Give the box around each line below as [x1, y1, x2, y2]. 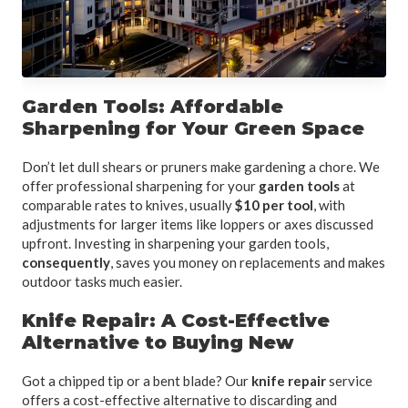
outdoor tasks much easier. [22, 272, 182, 290]
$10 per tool [235, 196, 313, 213]
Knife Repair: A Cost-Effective [22, 309, 330, 331]
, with [313, 196, 345, 213]
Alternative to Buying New [22, 331, 294, 353]
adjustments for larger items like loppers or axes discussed [22, 215, 373, 232]
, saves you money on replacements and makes [110, 253, 385, 270]
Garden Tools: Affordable [22, 95, 283, 117]
